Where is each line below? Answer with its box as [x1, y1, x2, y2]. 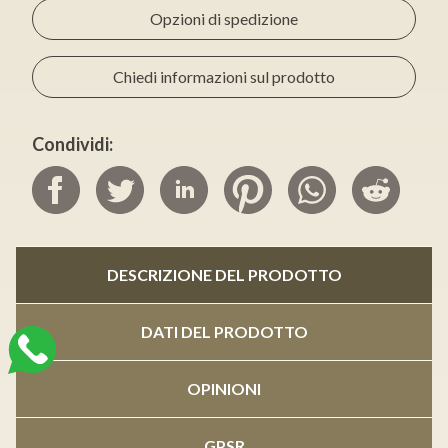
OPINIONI [187, 378, 261, 398]
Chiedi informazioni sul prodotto [113, 66, 335, 86]
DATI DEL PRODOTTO [140, 321, 308, 341]
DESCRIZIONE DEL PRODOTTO [106, 264, 342, 284]
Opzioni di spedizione [150, 8, 298, 28]
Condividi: [32, 132, 113, 155]
